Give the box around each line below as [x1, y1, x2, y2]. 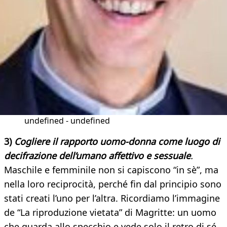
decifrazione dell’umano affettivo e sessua [4, 149, 183, 162]
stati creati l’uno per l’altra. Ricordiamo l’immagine [4, 192, 220, 205]
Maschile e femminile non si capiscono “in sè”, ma [4, 164, 218, 176]
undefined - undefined [24, 115, 110, 127]
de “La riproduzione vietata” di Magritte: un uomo [4, 206, 216, 219]
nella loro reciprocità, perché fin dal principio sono [4, 178, 221, 191]
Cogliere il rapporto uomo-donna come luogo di [14, 135, 220, 148]
